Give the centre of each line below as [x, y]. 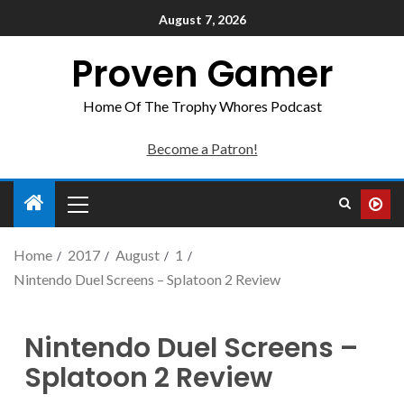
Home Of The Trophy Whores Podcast [202, 106]
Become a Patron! [202, 148]
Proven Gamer [202, 74]
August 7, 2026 [202, 20]
